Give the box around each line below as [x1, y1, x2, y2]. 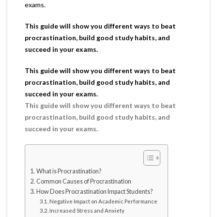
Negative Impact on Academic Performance [49, 198, 158, 204]
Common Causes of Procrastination [36, 177, 131, 185]
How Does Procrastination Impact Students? [36, 187, 153, 195]
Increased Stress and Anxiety [49, 207, 125, 214]
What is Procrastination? [36, 167, 101, 175]
